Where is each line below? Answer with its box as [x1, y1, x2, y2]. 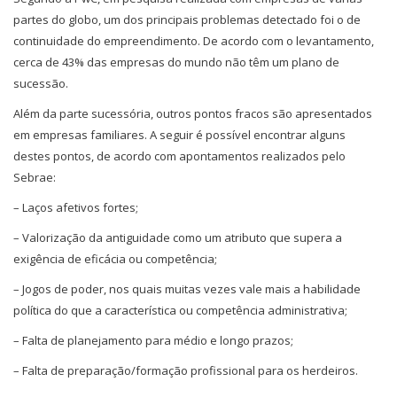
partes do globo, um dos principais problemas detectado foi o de [13, 11, 361, 27]
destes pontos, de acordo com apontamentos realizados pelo [13, 147, 346, 164]
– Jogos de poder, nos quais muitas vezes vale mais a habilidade [13, 280, 361, 297]
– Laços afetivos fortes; [13, 198, 138, 215]
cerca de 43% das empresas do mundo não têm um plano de [13, 53, 339, 70]
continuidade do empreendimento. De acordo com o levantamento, [13, 32, 374, 49]
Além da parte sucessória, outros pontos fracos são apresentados [13, 105, 372, 121]
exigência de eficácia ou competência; [13, 250, 217, 267]
